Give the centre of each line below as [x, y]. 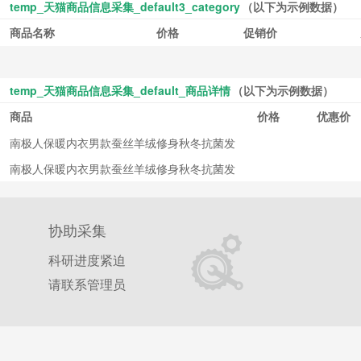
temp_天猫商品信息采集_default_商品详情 [120, 91]
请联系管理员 [87, 284]
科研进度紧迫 [87, 260]
